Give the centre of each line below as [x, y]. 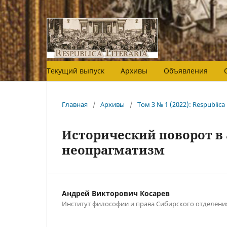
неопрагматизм [113, 149]
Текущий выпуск [75, 70]
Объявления [186, 70]
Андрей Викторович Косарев [116, 193]
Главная [75, 104]
